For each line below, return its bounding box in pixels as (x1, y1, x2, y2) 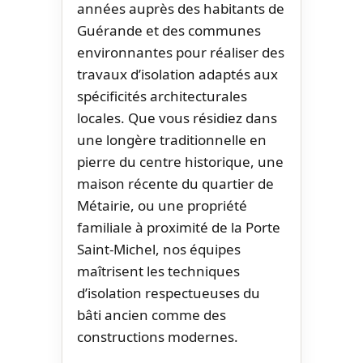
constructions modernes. (77, 327, 238, 346)
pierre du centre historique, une (77, 152, 284, 171)
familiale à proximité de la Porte (77, 217, 280, 237)
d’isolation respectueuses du (77, 283, 260, 302)
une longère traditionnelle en (77, 130, 267, 149)
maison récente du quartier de (77, 173, 274, 193)
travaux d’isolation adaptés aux (77, 64, 278, 83)
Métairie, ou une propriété (77, 195, 247, 215)
